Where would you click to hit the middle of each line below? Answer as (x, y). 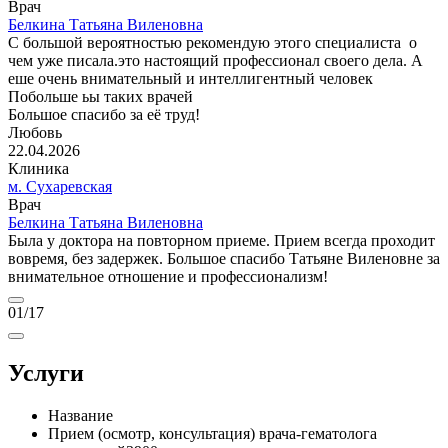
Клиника (38, 169)
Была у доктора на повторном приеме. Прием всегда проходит (221, 241)
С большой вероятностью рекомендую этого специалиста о (212, 43)
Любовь (35, 133)
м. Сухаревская (60, 187)
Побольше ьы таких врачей (100, 97)
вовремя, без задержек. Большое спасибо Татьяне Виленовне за (224, 259)
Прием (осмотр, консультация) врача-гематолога (212, 433)
